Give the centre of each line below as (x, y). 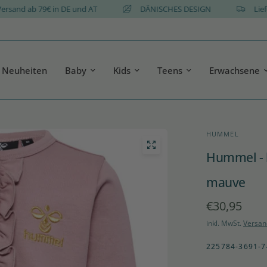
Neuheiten (25, 70)
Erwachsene (235, 70)
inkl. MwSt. (225, 223)
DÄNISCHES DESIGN (194, 9)
